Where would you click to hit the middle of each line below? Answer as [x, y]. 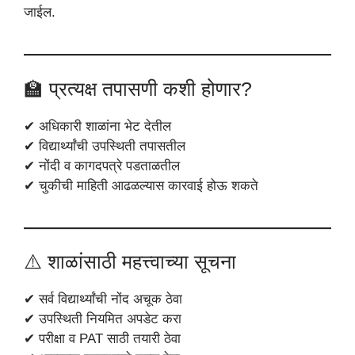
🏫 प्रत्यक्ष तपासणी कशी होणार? [138, 88]
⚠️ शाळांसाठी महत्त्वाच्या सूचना [130, 262]
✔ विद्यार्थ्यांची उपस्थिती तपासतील [105, 146]
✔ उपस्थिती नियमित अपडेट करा [103, 319]
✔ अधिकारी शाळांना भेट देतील [97, 126]
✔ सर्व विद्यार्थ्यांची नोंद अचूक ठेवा [103, 300]
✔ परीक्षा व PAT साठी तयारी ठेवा [102, 339]
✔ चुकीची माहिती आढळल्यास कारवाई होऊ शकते [141, 185]
